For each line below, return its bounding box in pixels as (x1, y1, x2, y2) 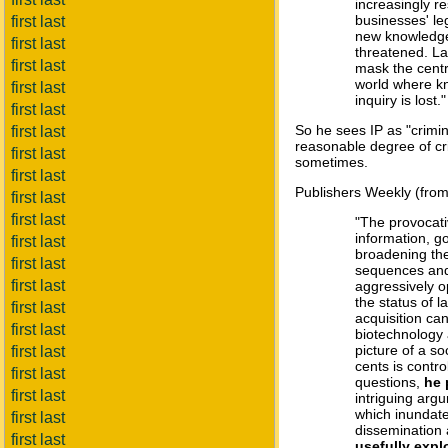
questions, (355, 374, 424, 390)
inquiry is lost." (355, 92, 446, 108)
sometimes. (295, 154, 368, 170)
